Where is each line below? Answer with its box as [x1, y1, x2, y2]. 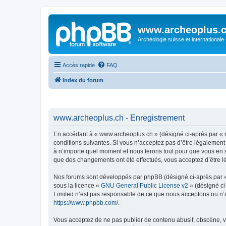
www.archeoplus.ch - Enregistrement [53, 114, 185, 122]
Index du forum [63, 77, 103, 83]
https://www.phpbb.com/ [53, 199, 118, 206]
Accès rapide [63, 62, 95, 68]
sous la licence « [53, 182, 101, 189]
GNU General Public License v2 [101, 182, 188, 189]
